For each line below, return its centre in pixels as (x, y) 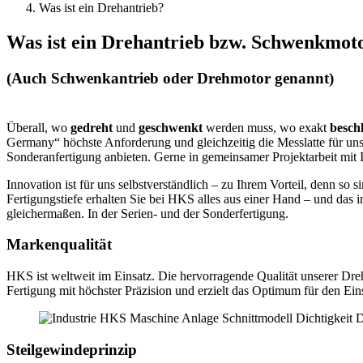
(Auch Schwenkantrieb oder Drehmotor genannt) (170, 78)
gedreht (92, 127)
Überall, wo (38, 127)
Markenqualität (59, 245)
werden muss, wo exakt (266, 127)
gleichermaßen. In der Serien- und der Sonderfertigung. (147, 213)
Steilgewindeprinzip (72, 349)
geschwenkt (171, 127)
